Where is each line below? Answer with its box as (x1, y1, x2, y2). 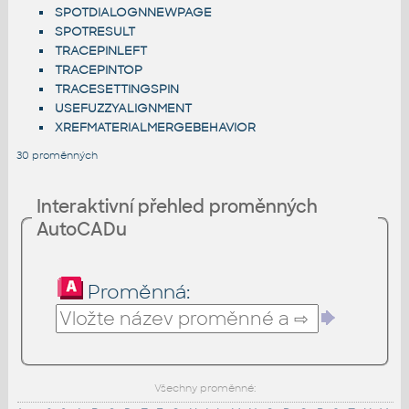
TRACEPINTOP (54, 62, 142, 79)
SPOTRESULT (54, 24, 135, 40)
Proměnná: (88, 280, 190, 305)
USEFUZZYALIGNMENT (54, 100, 192, 117)
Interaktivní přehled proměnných (37, 195, 318, 219)
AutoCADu (37, 218, 127, 242)
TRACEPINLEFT (54, 43, 147, 59)
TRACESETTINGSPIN (54, 81, 179, 98)
